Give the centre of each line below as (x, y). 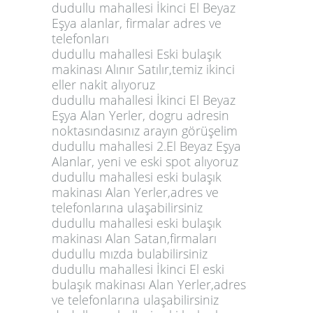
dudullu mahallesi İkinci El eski (138, 269)
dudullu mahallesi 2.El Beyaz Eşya (146, 146)
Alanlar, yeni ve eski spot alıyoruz (145, 161)
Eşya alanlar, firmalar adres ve (137, 23)
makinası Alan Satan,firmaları (134, 238)
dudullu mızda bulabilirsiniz (130, 253)
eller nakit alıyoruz (103, 84)
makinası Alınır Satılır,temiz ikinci (143, 69)
